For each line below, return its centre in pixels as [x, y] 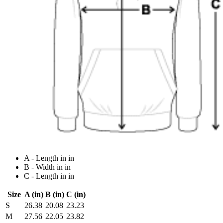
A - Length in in [49, 158]
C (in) [76, 195]
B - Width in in [47, 167]
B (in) [55, 195]
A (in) [34, 195]
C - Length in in [49, 176]
